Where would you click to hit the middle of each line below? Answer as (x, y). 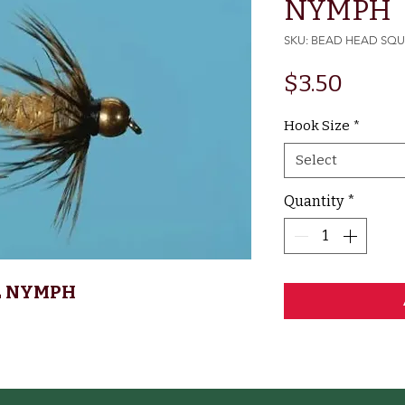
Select (316, 160)
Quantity (314, 202)
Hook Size (317, 126)
